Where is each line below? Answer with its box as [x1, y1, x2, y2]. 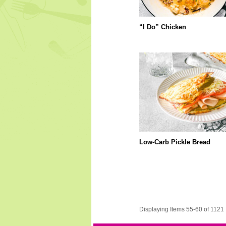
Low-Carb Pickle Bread [139, 138, 210, 146]
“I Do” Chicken [139, 23, 186, 31]
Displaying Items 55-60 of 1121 [139, 206, 224, 213]
